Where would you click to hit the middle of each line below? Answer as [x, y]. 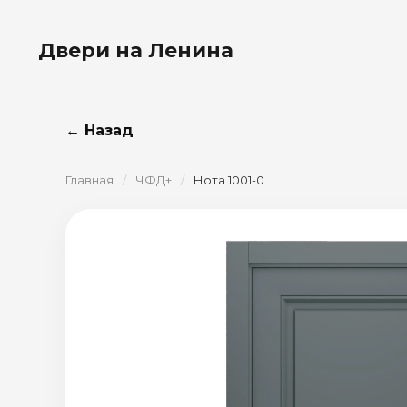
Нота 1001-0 [229, 180]
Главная [89, 180]
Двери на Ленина [136, 50]
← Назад [99, 130]
